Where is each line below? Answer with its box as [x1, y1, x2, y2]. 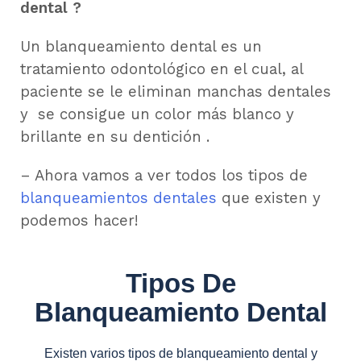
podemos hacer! [20, 212, 143, 230]
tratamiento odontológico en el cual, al [20, 60, 303, 78]
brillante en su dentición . [20, 128, 214, 146]
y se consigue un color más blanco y [20, 106, 294, 123]
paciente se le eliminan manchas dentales [20, 83, 331, 101]
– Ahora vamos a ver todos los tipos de [20, 167, 308, 185]
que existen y [217, 189, 321, 207]
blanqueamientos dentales [20, 189, 217, 207]
